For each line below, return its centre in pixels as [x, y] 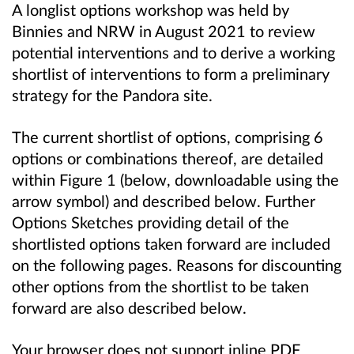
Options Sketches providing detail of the [151, 222]
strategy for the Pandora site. [112, 94]
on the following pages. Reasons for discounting [177, 264]
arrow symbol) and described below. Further [164, 200]
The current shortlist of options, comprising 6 [168, 136]
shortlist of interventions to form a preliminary [171, 73]
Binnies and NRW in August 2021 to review [164, 30]
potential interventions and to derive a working [173, 52]
